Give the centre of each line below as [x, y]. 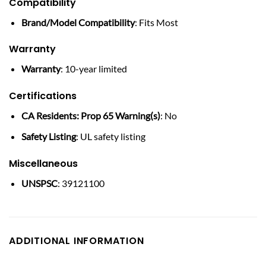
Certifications [43, 96]
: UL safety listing [110, 136]
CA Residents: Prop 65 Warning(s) [91, 116]
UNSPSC [39, 183]
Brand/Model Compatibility [78, 22]
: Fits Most [156, 22]
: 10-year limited [94, 69]
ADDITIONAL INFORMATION [77, 241]
